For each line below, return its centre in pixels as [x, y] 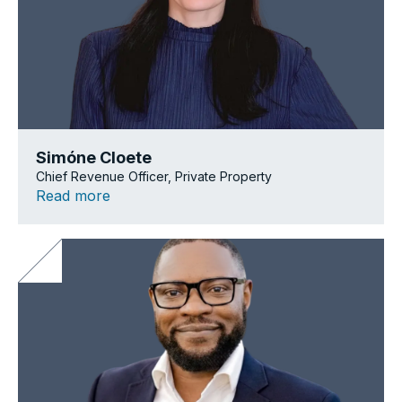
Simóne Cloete [94, 157]
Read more [73, 195]
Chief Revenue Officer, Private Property [154, 176]
